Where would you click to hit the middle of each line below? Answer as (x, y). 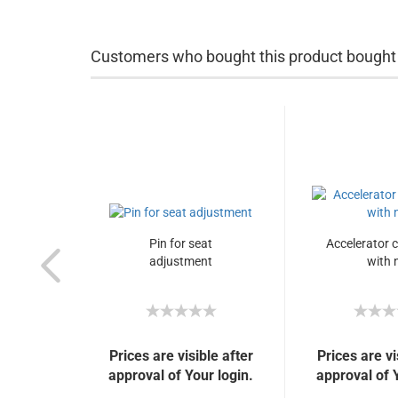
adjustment (181, 261)
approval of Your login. (181, 375)
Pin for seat (181, 243)
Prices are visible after (181, 356)
